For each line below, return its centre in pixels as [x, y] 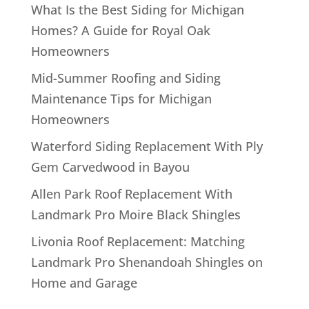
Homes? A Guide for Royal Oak [120, 30]
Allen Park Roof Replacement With [131, 193]
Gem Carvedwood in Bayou [110, 167]
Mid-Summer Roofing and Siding [126, 78]
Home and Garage [84, 282]
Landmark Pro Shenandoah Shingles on [147, 262]
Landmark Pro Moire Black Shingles [136, 214]
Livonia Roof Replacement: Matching [138, 241]
